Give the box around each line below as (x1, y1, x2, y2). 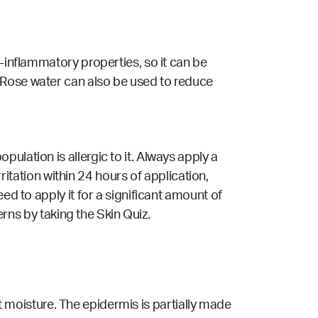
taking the (39, 209, 97, 222)
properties (81, 57, 139, 70)
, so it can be (138, 57, 207, 70)
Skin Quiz (97, 209, 148, 222)
